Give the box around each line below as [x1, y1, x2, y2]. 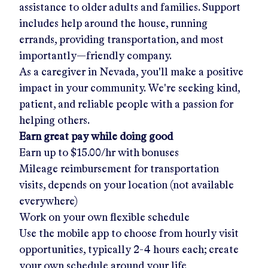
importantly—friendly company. [19, 51, 172, 62]
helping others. [19, 115, 90, 126]
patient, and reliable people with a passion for [19, 99, 233, 110]
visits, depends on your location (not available [19, 180, 234, 191]
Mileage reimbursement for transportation [19, 164, 219, 175]
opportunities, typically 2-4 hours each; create [19, 245, 239, 255]
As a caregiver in [19, 67, 99, 78]
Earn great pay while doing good [19, 132, 173, 142]
